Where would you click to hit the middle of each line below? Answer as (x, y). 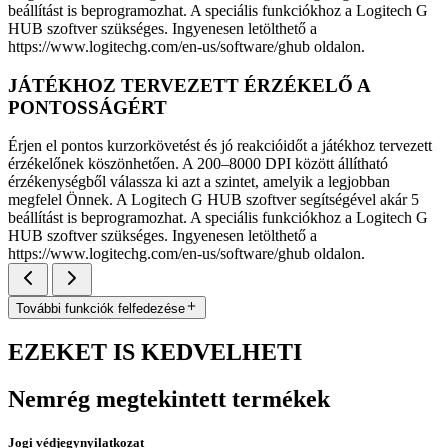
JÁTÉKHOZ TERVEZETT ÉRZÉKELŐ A (189, 85)
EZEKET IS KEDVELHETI (155, 351)
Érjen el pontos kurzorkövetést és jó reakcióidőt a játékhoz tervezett (220, 146)
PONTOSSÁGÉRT (87, 107)
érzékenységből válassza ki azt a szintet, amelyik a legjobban (199, 182)
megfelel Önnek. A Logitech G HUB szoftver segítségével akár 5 (213, 200)
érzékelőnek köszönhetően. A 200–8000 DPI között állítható (198, 164)
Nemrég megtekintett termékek (169, 398)
